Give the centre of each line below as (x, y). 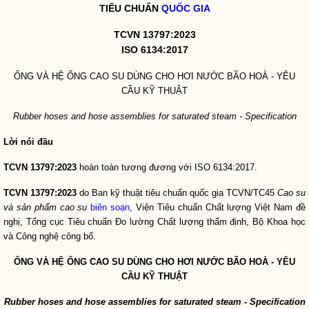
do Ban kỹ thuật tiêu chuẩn (133, 193)
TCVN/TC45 (250, 193)
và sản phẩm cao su (46, 207)
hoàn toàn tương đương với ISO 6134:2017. (167, 167)
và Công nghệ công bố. (50, 236)
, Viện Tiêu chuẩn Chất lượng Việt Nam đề (218, 207)
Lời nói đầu (28, 142)
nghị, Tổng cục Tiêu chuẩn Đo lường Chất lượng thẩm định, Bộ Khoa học (154, 222)
